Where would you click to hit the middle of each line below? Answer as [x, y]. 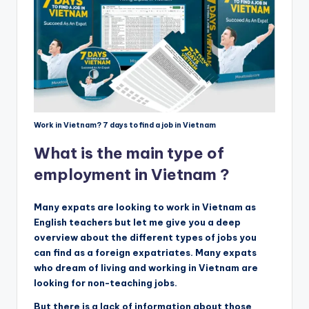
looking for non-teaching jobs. [106, 282]
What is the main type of [129, 153]
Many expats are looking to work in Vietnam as [145, 207]
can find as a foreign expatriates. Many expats [145, 252]
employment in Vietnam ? [132, 174]
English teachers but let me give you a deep [137, 222]
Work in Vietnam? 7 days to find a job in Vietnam [125, 125]
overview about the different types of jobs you [145, 237]
